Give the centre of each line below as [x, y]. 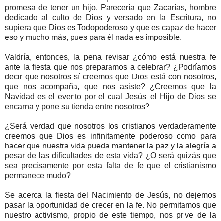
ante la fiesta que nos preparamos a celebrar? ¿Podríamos [110, 67]
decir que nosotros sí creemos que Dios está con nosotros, [110, 77]
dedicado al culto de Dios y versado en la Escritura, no [110, 18]
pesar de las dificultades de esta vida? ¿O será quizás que [110, 156]
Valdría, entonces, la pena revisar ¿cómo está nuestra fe [110, 57]
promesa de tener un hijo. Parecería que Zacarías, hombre [110, 8]
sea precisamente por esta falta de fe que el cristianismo [110, 166]
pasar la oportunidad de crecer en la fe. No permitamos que [110, 205]
